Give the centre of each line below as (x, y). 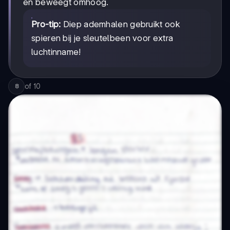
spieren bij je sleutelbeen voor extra (102, 38)
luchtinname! (56, 52)
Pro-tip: (46, 24)
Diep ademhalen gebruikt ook (120, 24)
